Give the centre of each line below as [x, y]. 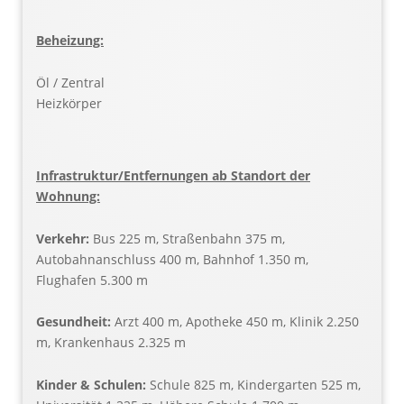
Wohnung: [68, 196]
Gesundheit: [75, 322]
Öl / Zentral [70, 82]
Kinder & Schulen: [93, 385]
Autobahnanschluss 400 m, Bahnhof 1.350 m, [172, 259]
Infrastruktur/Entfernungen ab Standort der [173, 175]
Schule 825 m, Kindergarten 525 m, [255, 385]
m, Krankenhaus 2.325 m [111, 343]
